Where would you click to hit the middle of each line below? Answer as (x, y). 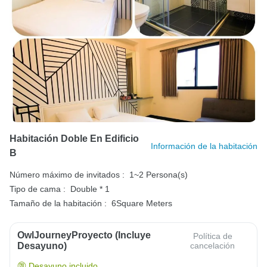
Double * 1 (90, 189)
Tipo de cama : (38, 189)
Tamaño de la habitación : (58, 203)
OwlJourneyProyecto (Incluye (84, 235)
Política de (212, 236)
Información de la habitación (204, 146)
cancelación (213, 245)
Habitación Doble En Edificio (74, 138)
